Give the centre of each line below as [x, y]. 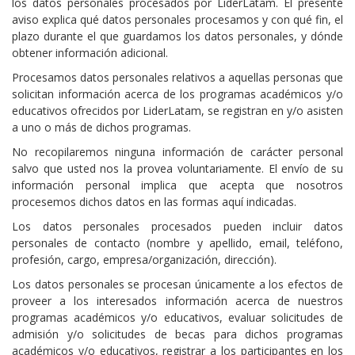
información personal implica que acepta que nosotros [177, 185]
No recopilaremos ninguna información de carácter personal [177, 152]
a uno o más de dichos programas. [101, 127]
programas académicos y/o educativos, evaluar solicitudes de [177, 317]
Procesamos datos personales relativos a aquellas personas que [177, 77]
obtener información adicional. [90, 53]
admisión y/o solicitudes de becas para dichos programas [177, 334]
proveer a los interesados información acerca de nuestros [177, 301]
